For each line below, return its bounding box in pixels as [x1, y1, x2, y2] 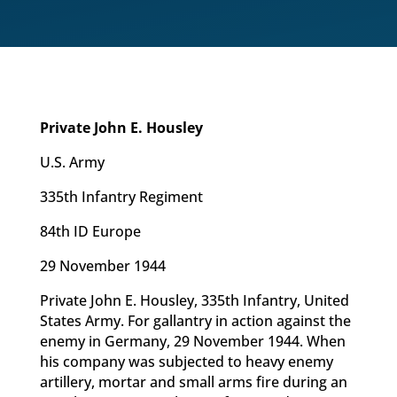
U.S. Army [39, 152, 105, 172]
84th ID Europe [39, 222, 141, 241]
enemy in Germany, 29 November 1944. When [39, 331, 346, 351]
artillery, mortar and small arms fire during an [39, 372, 347, 392]
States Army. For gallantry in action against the [39, 311, 351, 331]
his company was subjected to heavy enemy [39, 352, 333, 371]
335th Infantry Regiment [39, 187, 203, 206]
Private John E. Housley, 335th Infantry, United [39, 291, 349, 310]
